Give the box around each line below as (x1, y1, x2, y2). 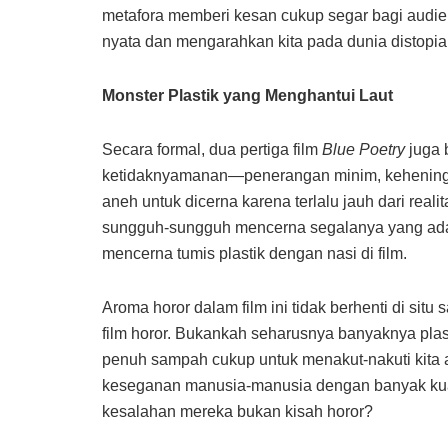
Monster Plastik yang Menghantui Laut (102, 87, 393, 105)
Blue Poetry (322, 141, 405, 159)
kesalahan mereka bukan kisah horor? (102, 403, 377, 421)
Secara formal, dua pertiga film (102, 141, 322, 159)
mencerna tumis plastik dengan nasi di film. (102, 245, 411, 263)
